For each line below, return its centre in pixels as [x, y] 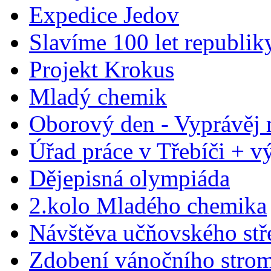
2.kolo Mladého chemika [148, 205]
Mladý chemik [98, 96]
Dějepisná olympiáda [129, 178]
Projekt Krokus [102, 69]
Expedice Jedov [104, 15]
